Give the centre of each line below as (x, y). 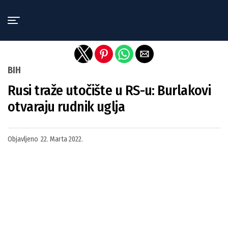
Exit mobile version (114, 12)
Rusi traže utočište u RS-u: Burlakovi (109, 90)
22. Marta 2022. (62, 139)
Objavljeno (23, 139)
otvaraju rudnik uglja (66, 107)
